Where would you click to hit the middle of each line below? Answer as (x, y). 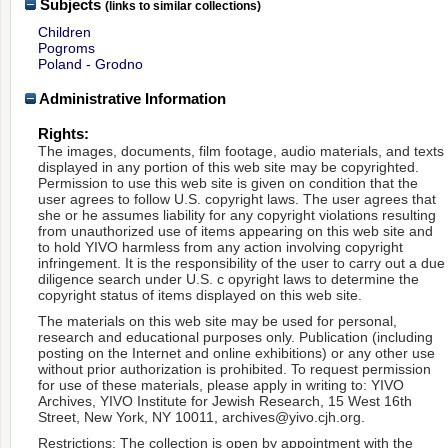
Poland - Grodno (91, 63)
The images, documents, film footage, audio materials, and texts (241, 150)
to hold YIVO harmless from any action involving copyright (221, 246)
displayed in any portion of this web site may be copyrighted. (229, 166)
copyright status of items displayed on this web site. (200, 294)
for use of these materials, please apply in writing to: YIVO (221, 384)
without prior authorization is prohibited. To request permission (235, 368)
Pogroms (67, 47)
